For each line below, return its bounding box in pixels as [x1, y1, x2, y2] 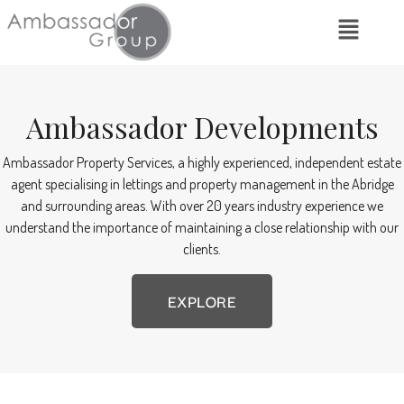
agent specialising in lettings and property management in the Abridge [10, 174, 394, 193]
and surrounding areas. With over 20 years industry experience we [21, 196, 383, 215]
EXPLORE [167, 288, 237, 313]
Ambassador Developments [25, 106, 379, 146]
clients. [183, 239, 221, 258]
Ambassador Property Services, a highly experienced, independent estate [3, 152, 401, 171]
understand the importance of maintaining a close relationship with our [5, 217, 399, 236]
